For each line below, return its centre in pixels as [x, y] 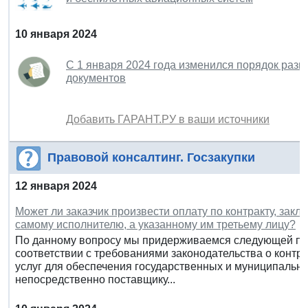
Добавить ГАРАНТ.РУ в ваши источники [168, 119]
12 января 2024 [56, 186]
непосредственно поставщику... [95, 279]
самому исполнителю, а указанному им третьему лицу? [155, 224]
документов [96, 78]
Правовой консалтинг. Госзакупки [151, 157]
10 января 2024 [56, 34]
